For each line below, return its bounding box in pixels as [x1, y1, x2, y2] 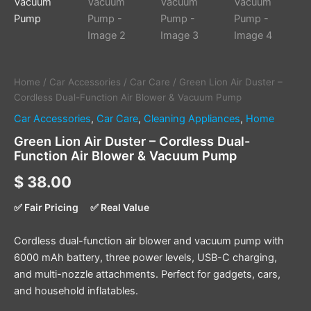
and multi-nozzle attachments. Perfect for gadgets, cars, [14, 268, 280, 281]
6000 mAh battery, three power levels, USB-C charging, [14, 251, 277, 264]
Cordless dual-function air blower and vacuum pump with [14, 235, 284, 248]
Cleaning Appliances [144, 112, 240, 126]
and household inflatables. [14, 285, 138, 298]
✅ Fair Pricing [14, 201, 78, 213]
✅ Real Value [90, 201, 149, 213]
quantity [14, 31, 51, 44]
